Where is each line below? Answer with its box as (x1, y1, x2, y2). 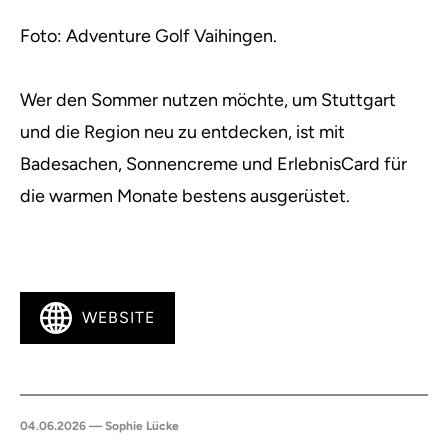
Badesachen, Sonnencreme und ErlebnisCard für (20, 153, 407, 176)
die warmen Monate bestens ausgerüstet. (20, 185, 350, 208)
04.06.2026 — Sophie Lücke (20, 419, 179, 434)
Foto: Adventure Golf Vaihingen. (20, 25, 277, 48)
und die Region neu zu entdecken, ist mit (20, 121, 345, 144)
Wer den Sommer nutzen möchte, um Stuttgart (20, 89, 396, 112)
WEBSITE (82, 308, 155, 328)
